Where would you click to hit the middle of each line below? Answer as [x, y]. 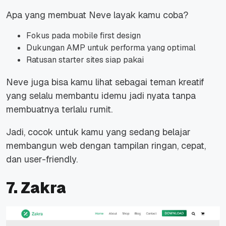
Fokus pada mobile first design [83, 36]
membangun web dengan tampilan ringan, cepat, [106, 146]
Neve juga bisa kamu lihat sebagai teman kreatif [105, 82]
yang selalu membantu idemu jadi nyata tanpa [101, 96]
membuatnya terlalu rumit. [59, 109]
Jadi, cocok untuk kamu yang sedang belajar [98, 132]
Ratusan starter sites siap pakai [85, 60]
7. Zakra [36, 188]
